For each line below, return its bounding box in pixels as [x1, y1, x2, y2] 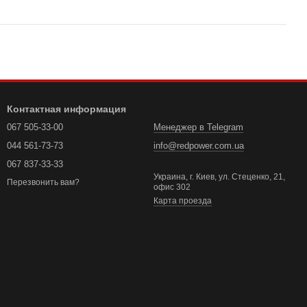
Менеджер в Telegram [153, 122, 243, 132]
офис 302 [153, 182, 191, 192]
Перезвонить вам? [7, 177, 79, 188]
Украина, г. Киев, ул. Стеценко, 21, [153, 172, 285, 182]
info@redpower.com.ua [153, 140, 244, 151]
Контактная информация [7, 103, 126, 114]
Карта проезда [153, 196, 212, 206]
